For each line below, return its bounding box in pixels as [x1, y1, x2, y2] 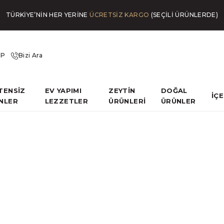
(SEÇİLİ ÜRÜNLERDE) [149, 11, 218, 18]
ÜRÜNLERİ [108, 96, 146, 105]
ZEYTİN [108, 86, 135, 94]
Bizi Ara [18, 51, 42, 59]
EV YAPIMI [44, 86, 82, 94]
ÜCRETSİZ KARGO [89, 11, 149, 18]
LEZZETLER [44, 96, 88, 105]
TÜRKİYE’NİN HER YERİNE [5, 11, 90, 18]
